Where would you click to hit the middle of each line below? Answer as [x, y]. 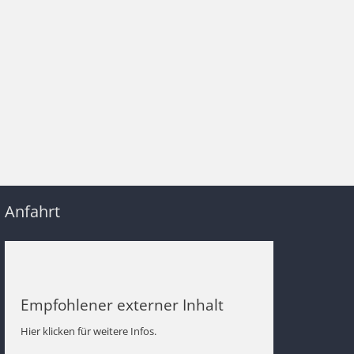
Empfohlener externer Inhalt [122, 305]
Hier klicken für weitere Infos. [88, 331]
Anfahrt [32, 212]
